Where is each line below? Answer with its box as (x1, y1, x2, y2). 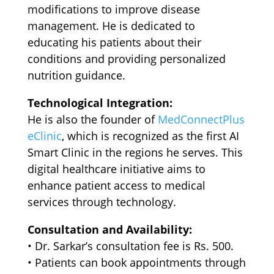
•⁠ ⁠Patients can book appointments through (27, 255, 246, 270)
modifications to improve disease (27, 2, 200, 17)
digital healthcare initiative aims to (27, 161, 206, 177)
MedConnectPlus (157, 112, 245, 127)
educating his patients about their (27, 35, 201, 50)
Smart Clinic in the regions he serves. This (27, 145, 243, 160)
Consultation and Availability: (27, 222, 192, 237)
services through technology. (27, 194, 176, 210)
